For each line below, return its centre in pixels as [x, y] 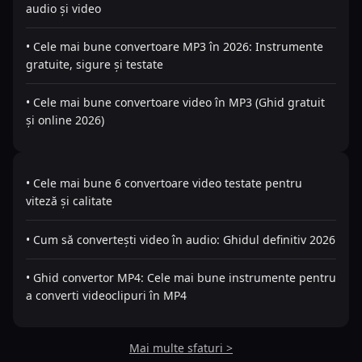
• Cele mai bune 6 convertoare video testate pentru [164, 183]
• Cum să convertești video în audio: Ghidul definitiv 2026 [181, 239]
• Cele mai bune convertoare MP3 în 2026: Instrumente [175, 46]
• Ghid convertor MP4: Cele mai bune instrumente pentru [181, 278]
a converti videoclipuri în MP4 [106, 295]
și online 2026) [65, 120]
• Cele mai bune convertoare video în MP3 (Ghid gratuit [175, 102]
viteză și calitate [69, 201]
